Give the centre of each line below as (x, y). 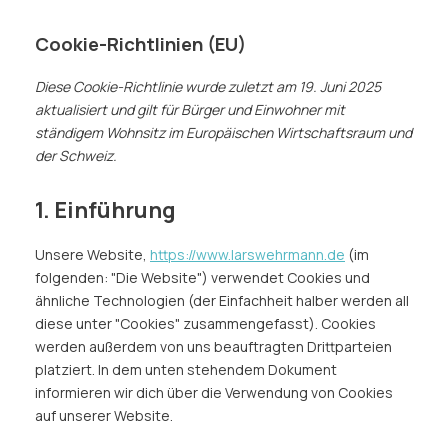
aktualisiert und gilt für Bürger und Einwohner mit (190, 109)
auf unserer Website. (104, 415)
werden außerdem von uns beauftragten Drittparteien (213, 346)
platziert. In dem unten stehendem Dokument (186, 369)
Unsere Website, (92, 254)
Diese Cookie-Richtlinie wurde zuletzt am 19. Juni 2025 (208, 86)
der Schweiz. (76, 155)
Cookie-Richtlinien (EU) (140, 44)
